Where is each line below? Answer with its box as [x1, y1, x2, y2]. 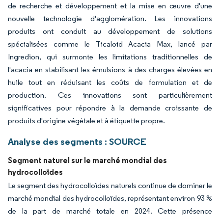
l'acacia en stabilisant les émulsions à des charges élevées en [8, 65, 212, 75]
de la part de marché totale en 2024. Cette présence [8, 206, 212, 216]
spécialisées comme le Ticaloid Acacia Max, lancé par [8, 39, 212, 49]
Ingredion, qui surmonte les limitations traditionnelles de [8, 52, 212, 62]
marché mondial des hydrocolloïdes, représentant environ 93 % [8, 193, 212, 203]
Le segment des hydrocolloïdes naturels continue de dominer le [8, 181, 212, 191]
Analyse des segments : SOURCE [8, 136, 146, 148]
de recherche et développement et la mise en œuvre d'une [8, 1, 212, 11]
